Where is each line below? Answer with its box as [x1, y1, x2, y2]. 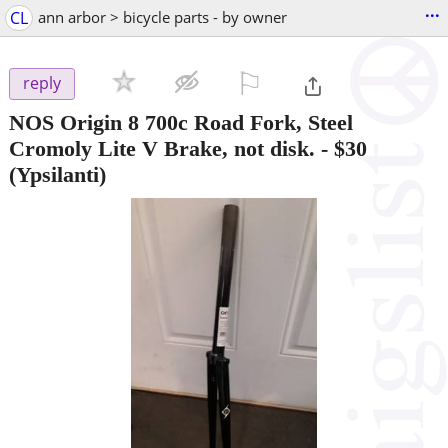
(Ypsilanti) [9, 161, 106, 187]
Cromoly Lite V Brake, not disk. [9, 135, 315, 161]
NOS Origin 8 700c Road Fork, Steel [9, 109, 353, 135]
